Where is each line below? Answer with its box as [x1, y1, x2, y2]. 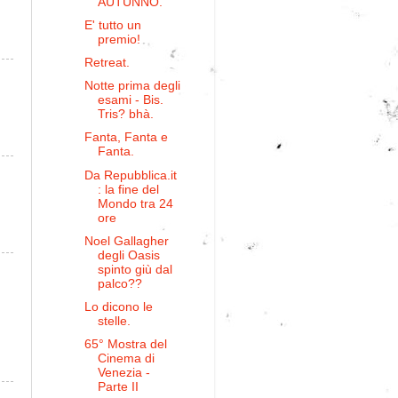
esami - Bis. [97, 93, 163, 107]
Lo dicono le [84, 299, 153, 314]
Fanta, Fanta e [84, 131, 168, 145]
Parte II [97, 379, 139, 394]
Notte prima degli [84, 79, 180, 93]
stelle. [97, 314, 131, 328]
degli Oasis [97, 248, 160, 262]
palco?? [97, 276, 142, 291]
